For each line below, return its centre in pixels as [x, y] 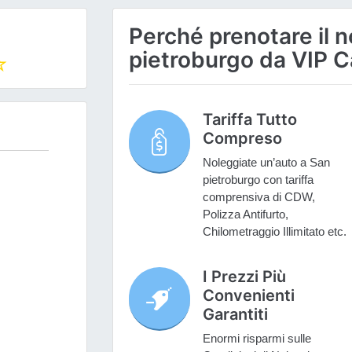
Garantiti [235, 315]
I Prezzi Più [244, 277]
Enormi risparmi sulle [257, 339]
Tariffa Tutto [249, 120]
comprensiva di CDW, [258, 197]
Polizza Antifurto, [245, 214]
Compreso [242, 139]
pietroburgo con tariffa [258, 180]
